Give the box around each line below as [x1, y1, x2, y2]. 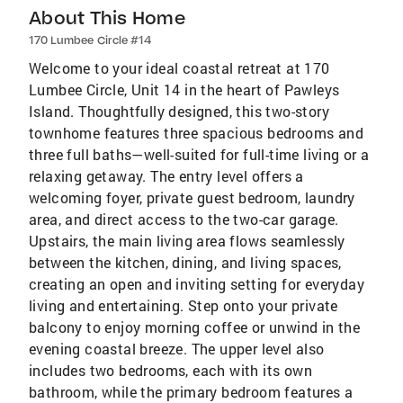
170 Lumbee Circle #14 [29, 33, 153, 48]
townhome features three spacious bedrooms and [29, 123, 363, 143]
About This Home [29, 6, 185, 30]
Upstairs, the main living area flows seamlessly [29, 231, 345, 251]
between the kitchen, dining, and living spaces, [29, 253, 342, 273]
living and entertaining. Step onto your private [29, 296, 338, 316]
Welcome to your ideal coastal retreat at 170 [29, 58, 330, 78]
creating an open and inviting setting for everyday [29, 274, 364, 294]
